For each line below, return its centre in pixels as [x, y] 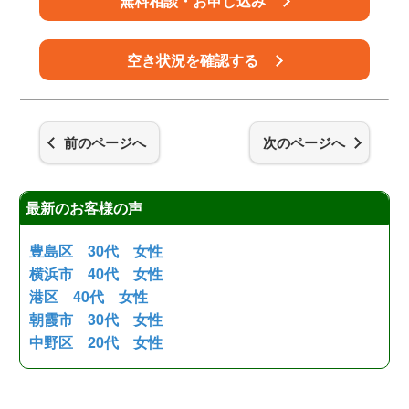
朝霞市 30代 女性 [96, 319]
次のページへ [304, 142]
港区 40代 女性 [89, 296]
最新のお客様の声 [84, 208]
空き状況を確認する [193, 60]
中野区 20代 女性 [96, 342]
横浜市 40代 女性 [96, 273]
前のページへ [105, 142]
